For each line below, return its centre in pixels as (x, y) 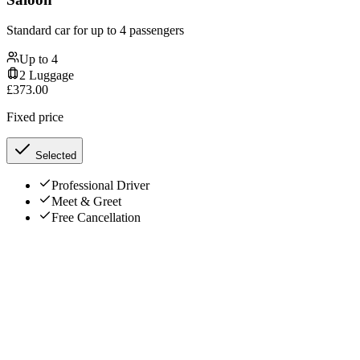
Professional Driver (100, 186)
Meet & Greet (86, 202)
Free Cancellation (96, 218)
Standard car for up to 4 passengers (95, 31)
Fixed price (35, 117)
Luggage (50, 76)
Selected (54, 156)
